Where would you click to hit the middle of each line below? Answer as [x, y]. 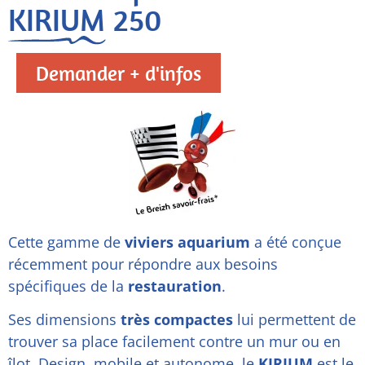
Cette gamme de [66, 242]
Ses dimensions [62, 320]
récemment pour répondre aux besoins [143, 264]
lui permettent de [295, 320]
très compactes [175, 320]
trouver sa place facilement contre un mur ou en [174, 342]
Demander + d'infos [119, 73]
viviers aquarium [187, 242]
